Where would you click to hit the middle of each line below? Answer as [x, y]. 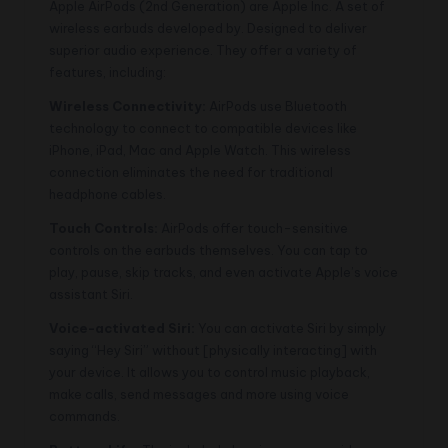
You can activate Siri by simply [290, 327]
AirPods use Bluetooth [276, 105]
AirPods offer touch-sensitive [253, 227]
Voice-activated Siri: [122, 327]
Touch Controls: [103, 227]
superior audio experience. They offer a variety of [203, 49]
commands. [84, 415]
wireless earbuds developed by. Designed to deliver [208, 27]
